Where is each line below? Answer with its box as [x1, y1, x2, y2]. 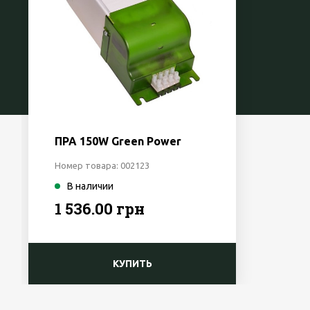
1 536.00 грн [55, 199, 145, 219]
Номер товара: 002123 [55, 161, 150, 170]
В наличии [67, 181, 114, 192]
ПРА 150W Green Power [55, 135, 182, 147]
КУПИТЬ [112, 258, 152, 269]
